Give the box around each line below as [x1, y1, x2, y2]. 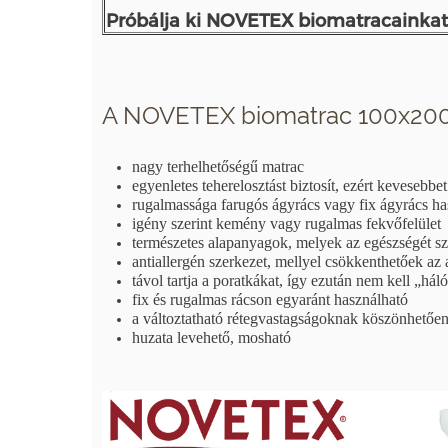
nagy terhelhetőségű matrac [132, 157, 304, 175]
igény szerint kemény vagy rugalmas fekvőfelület [132, 214, 441, 232]
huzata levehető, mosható [132, 328, 291, 346]
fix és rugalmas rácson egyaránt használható [132, 290, 408, 308]
